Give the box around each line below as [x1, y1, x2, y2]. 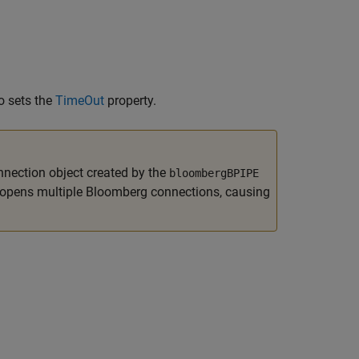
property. [104, 93, 156, 108]
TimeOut [55, 93, 104, 108]
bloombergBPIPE [169, 167, 259, 179]
